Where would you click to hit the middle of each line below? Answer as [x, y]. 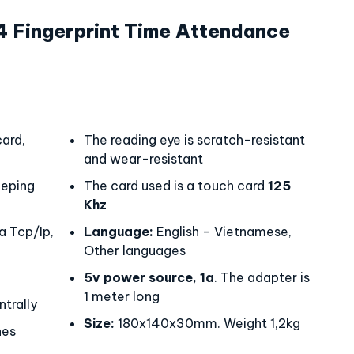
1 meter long [122, 296]
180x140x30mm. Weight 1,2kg [207, 323]
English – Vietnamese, [222, 232]
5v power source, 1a [149, 277]
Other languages [135, 250]
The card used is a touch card [176, 186]
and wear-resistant [143, 159]
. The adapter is [262, 277]
